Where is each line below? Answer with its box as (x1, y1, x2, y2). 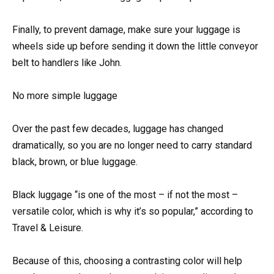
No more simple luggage (12, 89, 117, 102)
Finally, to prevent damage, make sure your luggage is (12, 23, 240, 35)
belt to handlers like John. (12, 56, 122, 68)
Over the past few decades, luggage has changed (12, 123, 223, 135)
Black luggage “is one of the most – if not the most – (12, 189, 238, 201)
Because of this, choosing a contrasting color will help (12, 255, 242, 267)
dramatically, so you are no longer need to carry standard (12, 139, 252, 152)
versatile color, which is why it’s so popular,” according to (12, 206, 253, 218)
